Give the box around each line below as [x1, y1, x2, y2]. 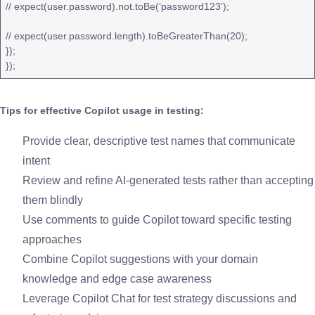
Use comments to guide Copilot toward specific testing [22, 213, 292, 226]
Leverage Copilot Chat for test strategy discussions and [22, 292, 297, 304]
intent [22, 154, 50, 167]
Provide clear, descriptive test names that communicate [22, 134, 295, 147]
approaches [22, 233, 82, 245]
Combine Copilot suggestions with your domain [22, 252, 258, 265]
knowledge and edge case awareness [22, 272, 212, 285]
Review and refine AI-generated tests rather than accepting [22, 174, 314, 186]
